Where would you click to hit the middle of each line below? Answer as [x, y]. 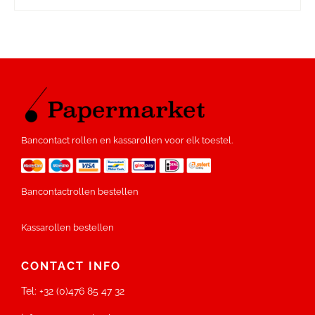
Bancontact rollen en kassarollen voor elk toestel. [127, 140]
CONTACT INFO [71, 266]
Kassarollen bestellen [67, 227]
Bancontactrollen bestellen [79, 191]
